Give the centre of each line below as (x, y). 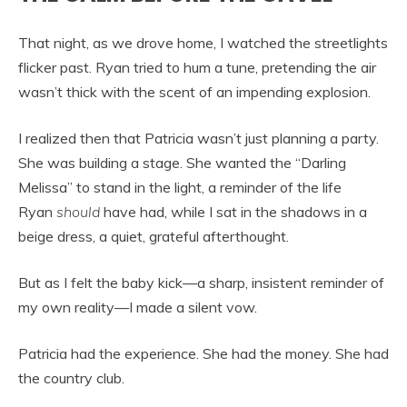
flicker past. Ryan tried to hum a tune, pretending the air (197, 68)
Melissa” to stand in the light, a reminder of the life (180, 188)
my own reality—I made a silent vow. (138, 308)
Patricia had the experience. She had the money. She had (203, 354)
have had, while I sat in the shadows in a (233, 212)
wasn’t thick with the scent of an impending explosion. (194, 92)
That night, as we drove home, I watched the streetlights (203, 43)
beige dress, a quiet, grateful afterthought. (154, 237)
